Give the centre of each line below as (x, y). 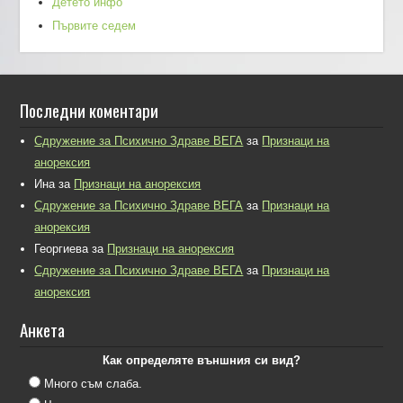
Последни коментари (90, 110)
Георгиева (62, 249)
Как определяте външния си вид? (201, 361)
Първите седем (94, 26)
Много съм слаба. (94, 384)
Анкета (43, 330)
